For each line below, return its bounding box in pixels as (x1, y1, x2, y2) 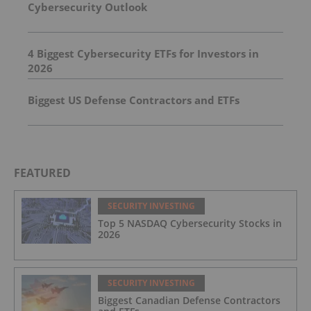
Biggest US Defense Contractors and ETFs (28, 92, 239, 107)
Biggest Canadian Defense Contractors (98, 293, 280, 307)
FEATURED (14, 165, 71, 180)
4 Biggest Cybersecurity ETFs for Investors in (28, 46, 259, 60)
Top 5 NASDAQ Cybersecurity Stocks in (98, 216, 282, 230)
